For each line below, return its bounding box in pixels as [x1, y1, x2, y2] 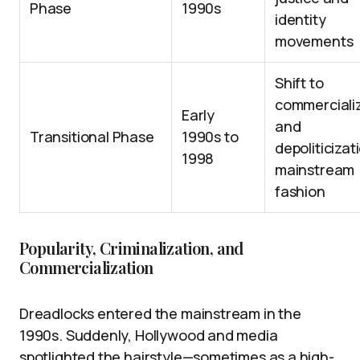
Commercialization [19, 256, 153, 279]
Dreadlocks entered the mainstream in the [19, 304, 301, 324]
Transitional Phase [30, 127, 154, 147]
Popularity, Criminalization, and [19, 237, 243, 260]
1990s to [182, 127, 239, 147]
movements [275, 31, 354, 51]
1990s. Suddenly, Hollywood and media [19, 325, 278, 346]
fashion [275, 182, 325, 202]
